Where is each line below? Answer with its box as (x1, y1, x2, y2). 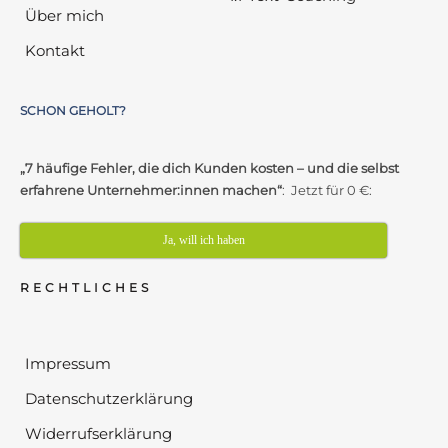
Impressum (25, 353, 111, 373)
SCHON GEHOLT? (20, 102, 126, 118)
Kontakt (25, 40, 85, 60)
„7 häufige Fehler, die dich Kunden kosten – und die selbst (20, 159, 399, 176)
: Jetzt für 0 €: (282, 181, 372, 198)
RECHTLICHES (20, 279, 152, 295)
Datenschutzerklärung (25, 388, 193, 408)
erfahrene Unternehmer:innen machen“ (20, 181, 282, 198)
